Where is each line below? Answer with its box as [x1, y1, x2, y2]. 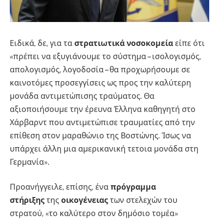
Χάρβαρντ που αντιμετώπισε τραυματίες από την [10, 117, 195, 127]
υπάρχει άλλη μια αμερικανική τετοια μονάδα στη [10, 144, 198, 153]
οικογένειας [61, 196, 108, 205]
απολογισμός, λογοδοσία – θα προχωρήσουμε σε [10, 65, 190, 74]
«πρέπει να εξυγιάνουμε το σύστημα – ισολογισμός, [10, 51, 201, 61]
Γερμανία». [10, 157, 49, 167]
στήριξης [10, 196, 44, 205]
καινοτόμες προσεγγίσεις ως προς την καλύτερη [10, 78, 191, 88]
